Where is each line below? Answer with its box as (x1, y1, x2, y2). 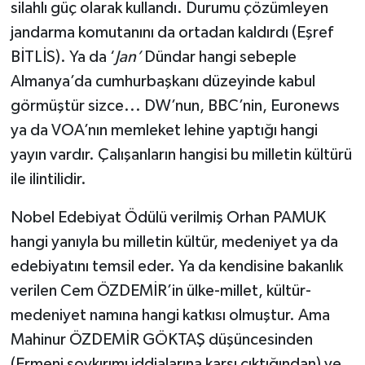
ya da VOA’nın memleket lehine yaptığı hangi (10, 122, 318, 139)
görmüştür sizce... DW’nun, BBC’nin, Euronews (10, 98, 340, 115)
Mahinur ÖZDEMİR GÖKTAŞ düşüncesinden (10, 332, 313, 349)
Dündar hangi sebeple (140, 49, 297, 66)
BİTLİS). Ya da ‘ (10, 49, 115, 66)
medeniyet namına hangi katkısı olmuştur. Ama (10, 307, 330, 324)
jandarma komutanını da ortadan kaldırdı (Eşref (10, 24, 333, 42)
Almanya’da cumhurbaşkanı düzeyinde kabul (10, 73, 315, 90)
